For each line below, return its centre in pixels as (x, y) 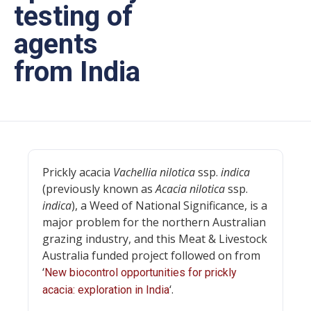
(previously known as (99, 189)
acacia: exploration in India (106, 290)
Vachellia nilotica (154, 172)
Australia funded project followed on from (151, 255)
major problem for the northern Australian (154, 222)
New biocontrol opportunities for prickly (141, 272)
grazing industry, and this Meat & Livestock (155, 239)
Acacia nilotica (190, 189)
